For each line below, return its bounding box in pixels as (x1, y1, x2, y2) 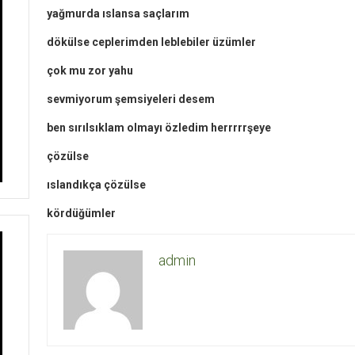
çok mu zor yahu (47, 63, 133, 77)
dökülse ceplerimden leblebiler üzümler (47, 35, 256, 48)
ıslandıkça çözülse (47, 177, 146, 191)
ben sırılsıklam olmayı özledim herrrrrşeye (47, 120, 271, 134)
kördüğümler (47, 206, 116, 219)
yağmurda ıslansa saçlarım (47, 6, 189, 20)
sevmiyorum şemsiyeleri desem (47, 92, 215, 105)
